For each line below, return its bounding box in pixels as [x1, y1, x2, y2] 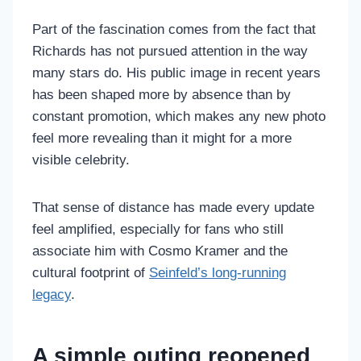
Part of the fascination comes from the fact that [32, 21, 316, 37]
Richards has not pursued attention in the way [32, 43, 308, 59]
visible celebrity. [32, 151, 130, 168]
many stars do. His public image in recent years [32, 64, 321, 81]
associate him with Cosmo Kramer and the [32, 243, 288, 259]
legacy [32, 286, 71, 302]
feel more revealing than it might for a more [32, 130, 292, 146]
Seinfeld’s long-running [149, 264, 286, 280]
